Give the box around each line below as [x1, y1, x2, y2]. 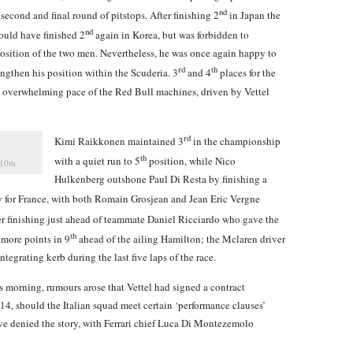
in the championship [191, 133, 281, 148]
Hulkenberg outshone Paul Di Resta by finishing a [54, 172, 267, 187]
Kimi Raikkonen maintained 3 [54, 133, 184, 148]
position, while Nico [147, 154, 236, 169]
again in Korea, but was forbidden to [93, 28, 249, 43]
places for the [217, 65, 276, 80]
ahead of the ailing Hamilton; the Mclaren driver [76, 232, 285, 247]
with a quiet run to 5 [54, 154, 140, 169]
